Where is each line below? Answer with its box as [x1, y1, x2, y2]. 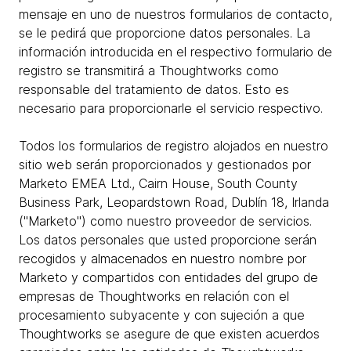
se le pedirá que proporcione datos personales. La [19, 25, 310, 41]
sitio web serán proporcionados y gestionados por [19, 157, 311, 172]
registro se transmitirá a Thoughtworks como [19, 63, 279, 78]
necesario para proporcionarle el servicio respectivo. [19, 100, 327, 116]
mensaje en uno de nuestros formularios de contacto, [19, 6, 332, 22]
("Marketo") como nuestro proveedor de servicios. [19, 213, 312, 229]
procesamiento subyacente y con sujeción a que [19, 307, 305, 323]
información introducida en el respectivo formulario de [19, 44, 332, 60]
